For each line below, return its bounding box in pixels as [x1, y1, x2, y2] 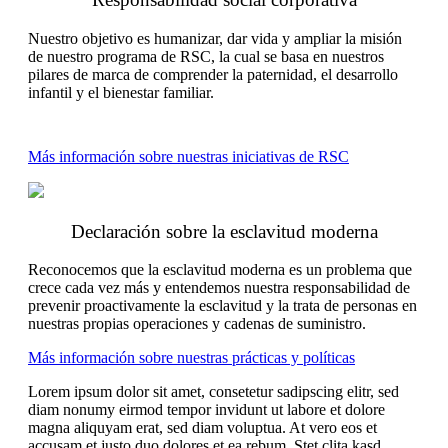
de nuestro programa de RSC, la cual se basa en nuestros [28, 47, 384, 65]
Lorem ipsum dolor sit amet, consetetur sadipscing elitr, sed [28, 383, 399, 401]
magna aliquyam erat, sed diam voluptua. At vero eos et [28, 419, 377, 437]
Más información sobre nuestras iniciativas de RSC [28, 147, 349, 165]
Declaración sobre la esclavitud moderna [70, 220, 378, 242]
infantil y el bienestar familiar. [28, 83, 214, 101]
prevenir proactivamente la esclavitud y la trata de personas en [28, 297, 417, 315]
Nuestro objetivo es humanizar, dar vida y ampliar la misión [28, 29, 402, 47]
